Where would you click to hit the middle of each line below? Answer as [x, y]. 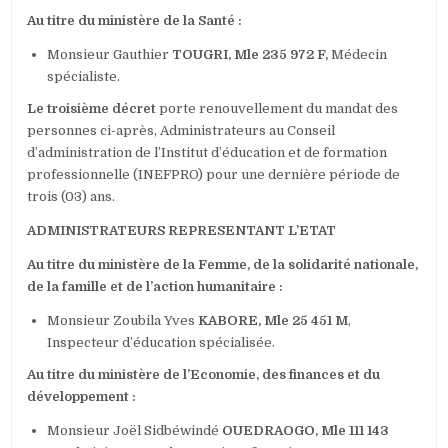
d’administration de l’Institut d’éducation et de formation [207, 153]
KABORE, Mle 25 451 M [273, 321]
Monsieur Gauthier [110, 55]
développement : [82, 397]
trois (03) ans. [71, 197]
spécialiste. [84, 77]
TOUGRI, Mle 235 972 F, [250, 55]
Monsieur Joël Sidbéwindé [135, 431]
